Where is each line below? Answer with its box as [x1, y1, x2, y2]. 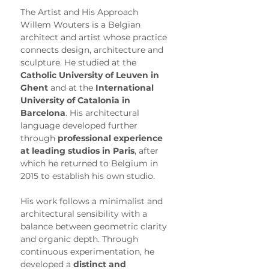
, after [134, 145, 161, 156]
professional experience [58, 132, 165, 144]
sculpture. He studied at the [20, 56, 139, 68]
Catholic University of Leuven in [20, 69, 162, 80]
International [95, 82, 156, 93]
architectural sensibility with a [20, 208, 150, 219]
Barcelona [20, 107, 65, 118]
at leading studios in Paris [20, 145, 134, 156]
